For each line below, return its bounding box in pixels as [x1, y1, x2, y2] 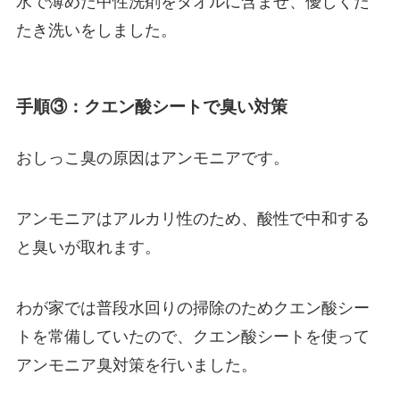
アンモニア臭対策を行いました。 [15, 355, 257, 374]
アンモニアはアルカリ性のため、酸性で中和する [15, 209, 370, 228]
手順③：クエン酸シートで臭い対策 [15, 96, 287, 116]
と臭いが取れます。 [15, 237, 161, 256]
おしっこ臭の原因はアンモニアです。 [15, 149, 289, 168]
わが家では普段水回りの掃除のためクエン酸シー [15, 298, 370, 317]
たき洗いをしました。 [15, 21, 177, 40]
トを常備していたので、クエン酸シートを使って [15, 327, 370, 346]
